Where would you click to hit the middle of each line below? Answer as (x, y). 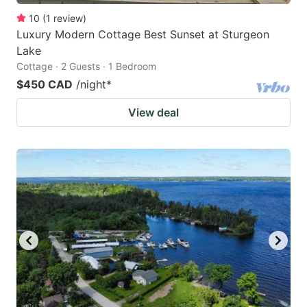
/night (91, 85)
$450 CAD (45, 85)
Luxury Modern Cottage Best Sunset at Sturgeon (143, 35)
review (68, 19)
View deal (153, 113)
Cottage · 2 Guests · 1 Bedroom (86, 66)
